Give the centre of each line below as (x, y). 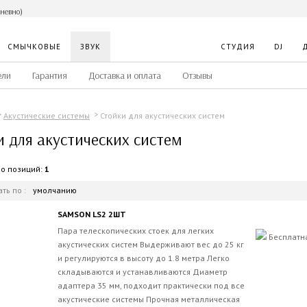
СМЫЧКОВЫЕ (34, 47)
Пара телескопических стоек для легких (136, 230)
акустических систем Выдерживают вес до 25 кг (151, 244)
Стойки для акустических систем (162, 115)
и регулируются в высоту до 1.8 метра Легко (144, 258)
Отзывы (197, 76)
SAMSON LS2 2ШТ (92, 214)
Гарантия (50, 76)
